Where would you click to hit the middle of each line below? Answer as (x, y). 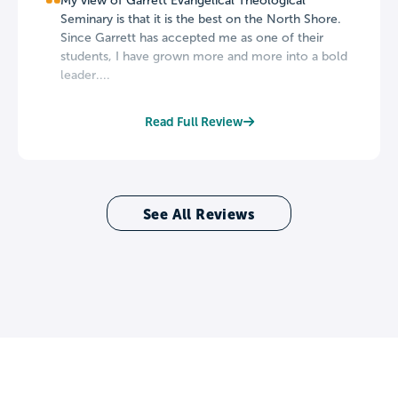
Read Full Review (194, 121)
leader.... (85, 75)
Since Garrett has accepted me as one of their (192, 37)
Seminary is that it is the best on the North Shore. (201, 19)
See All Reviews (199, 214)
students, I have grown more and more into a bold (204, 56)
